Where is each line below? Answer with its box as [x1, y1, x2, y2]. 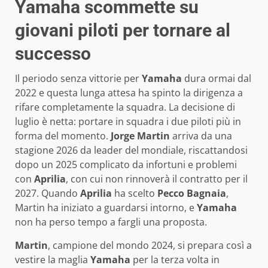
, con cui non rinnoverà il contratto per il [66, 172, 248, 185]
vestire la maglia [15, 252, 90, 266]
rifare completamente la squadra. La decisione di [15, 100, 235, 114]
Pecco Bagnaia [157, 186, 226, 200]
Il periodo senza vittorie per [15, 71, 142, 85]
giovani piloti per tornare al [15, 19, 230, 41]
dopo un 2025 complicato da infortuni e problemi [15, 157, 237, 171]
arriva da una [170, 129, 232, 142]
